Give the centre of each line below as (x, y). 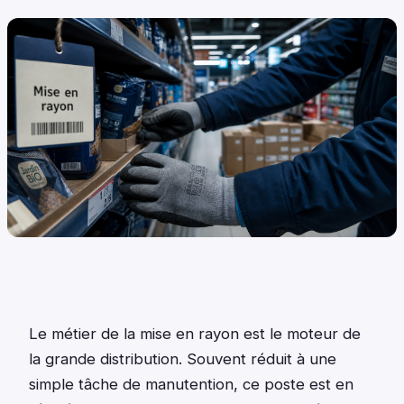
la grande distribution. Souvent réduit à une (183, 358)
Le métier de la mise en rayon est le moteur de (195, 333)
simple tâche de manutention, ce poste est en (191, 384)
